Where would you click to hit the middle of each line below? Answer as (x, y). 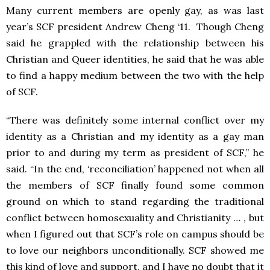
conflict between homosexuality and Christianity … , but (135, 218)
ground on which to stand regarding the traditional (135, 201)
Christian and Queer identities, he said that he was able (135, 59)
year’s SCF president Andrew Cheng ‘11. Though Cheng (135, 27)
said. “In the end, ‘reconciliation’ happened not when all (135, 169)
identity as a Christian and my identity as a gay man (135, 136)
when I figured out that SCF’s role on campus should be (135, 234)
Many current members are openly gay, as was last (135, 10)
